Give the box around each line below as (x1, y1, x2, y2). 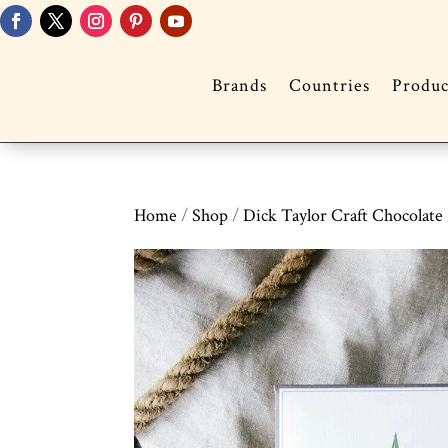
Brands (211, 74, 267, 98)
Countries (288, 74, 370, 98)
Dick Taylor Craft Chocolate (243, 204, 444, 228)
